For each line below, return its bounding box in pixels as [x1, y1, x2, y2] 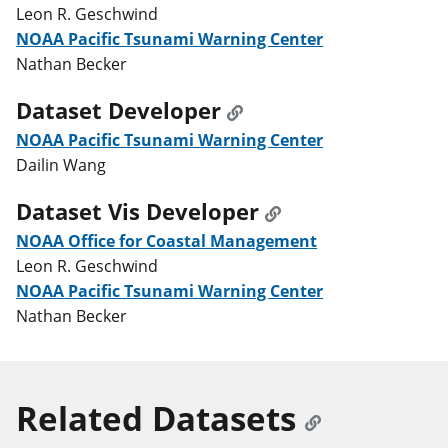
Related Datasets [16, 396, 297, 442]
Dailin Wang [16, 153, 107, 176]
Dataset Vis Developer [16, 195, 260, 227]
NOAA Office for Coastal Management [146, 229, 318, 252]
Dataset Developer [16, 94, 222, 126]
